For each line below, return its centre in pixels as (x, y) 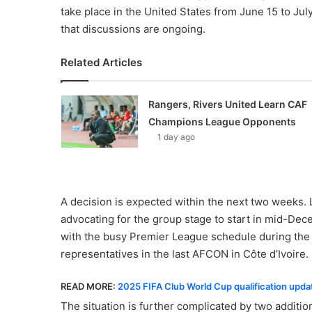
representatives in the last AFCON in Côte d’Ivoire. (185, 254)
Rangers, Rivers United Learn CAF (227, 104)
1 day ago (176, 137)
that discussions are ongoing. (133, 29)
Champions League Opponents (222, 122)
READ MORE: (89, 287)
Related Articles (101, 63)
